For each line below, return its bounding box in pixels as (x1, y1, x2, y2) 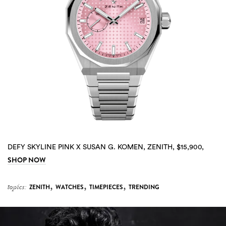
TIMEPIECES (89, 182, 123, 192)
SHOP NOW (8, 154, 46, 165)
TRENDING (129, 182, 159, 192)
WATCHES (55, 182, 84, 192)
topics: (8, 182, 27, 191)
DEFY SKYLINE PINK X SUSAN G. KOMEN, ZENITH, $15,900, (8, 143, 204, 151)
